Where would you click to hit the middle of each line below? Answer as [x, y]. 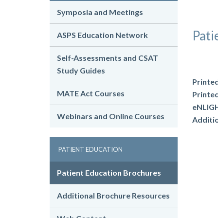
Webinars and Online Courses [111, 116]
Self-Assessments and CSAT [108, 58]
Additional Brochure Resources [113, 196]
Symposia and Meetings [100, 12]
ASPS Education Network [102, 35]
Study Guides [81, 71]
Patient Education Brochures [109, 173]
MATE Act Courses [91, 93]
